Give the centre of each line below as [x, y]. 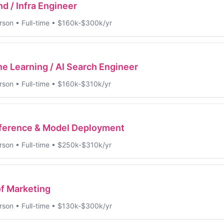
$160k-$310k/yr [84, 83]
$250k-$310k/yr [84, 144]
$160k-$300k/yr [85, 22]
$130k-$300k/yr [85, 205]
